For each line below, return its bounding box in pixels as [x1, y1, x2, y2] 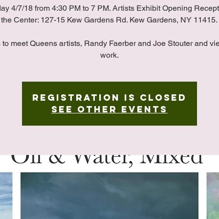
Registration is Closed [32, 92, 187, 103]
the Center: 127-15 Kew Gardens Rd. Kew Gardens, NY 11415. [1, 15, 218, 24]
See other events [51, 104, 168, 115]
